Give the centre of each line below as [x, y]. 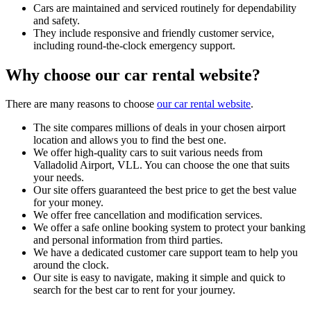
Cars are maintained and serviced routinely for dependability [165, 8]
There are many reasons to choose [81, 104]
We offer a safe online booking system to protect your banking [169, 228]
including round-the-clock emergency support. [134, 45]
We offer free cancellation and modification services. [149, 215]
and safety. [58, 20]
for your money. [68, 203]
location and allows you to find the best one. [130, 140]
